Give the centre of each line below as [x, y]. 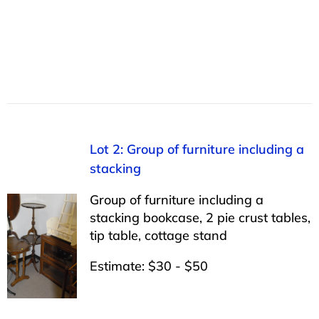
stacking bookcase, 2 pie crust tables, [200, 217]
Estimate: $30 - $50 [148, 266]
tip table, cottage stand [158, 235]
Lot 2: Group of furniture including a [197, 149]
